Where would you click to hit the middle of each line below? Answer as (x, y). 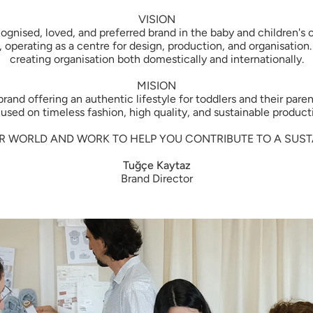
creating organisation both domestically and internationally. (156, 59)
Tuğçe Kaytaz (156, 166)
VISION (156, 20)
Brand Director (156, 179)
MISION (156, 86)
